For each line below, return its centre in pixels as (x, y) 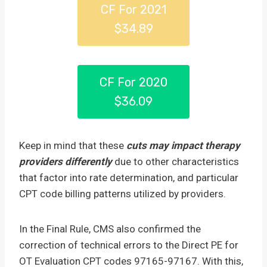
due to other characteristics (176, 162)
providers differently (66, 162)
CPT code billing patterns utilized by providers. (122, 194)
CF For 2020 (133, 82)
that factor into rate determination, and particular (129, 178)
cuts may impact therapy (183, 145)
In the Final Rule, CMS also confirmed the (110, 229)
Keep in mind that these (73, 145)
